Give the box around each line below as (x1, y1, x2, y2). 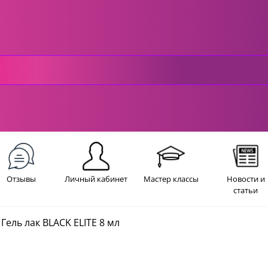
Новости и (226, 173, 265, 185)
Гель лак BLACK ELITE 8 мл (1, 215, 120, 229)
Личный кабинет (65, 173, 127, 185)
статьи (233, 185, 258, 196)
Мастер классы (143, 173, 199, 185)
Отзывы (7, 173, 36, 185)
